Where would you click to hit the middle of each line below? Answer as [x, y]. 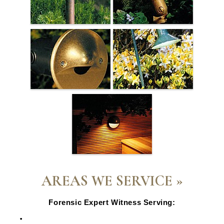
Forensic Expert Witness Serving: [112, 202]
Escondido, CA [51, 216]
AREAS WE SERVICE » [112, 181]
